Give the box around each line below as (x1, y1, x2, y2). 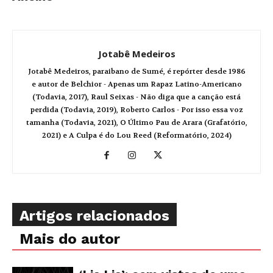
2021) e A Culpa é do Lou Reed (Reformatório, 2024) (41, 130, 232, 141)
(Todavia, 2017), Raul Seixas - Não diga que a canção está (32, 92, 241, 102)
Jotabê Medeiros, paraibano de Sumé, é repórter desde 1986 (27, 66, 246, 77)
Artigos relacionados (19, 207, 169, 225)
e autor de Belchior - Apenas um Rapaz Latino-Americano (31, 79, 242, 90)
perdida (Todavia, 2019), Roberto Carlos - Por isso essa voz (30, 105, 243, 115)
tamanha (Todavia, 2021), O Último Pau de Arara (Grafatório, (26, 118, 247, 128)
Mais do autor (19, 230, 120, 248)
